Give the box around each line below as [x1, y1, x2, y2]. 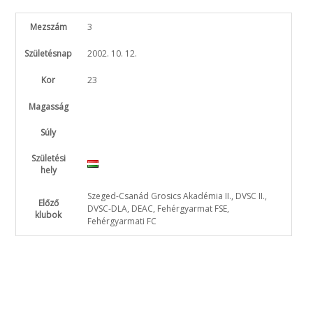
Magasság [28, 100, 68, 112]
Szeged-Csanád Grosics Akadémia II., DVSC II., [87, 189, 268, 202]
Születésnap [24, 47, 73, 59]
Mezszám [29, 20, 67, 33]
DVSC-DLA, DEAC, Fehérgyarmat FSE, [87, 202, 230, 214]
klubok [35, 208, 62, 221]
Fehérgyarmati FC [87, 214, 157, 227]
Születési [31, 152, 66, 164]
